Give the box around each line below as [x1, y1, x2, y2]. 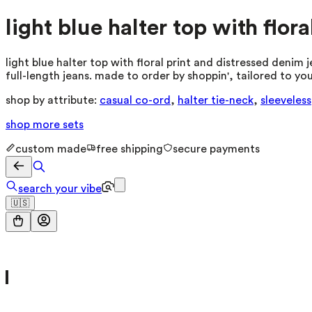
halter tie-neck [178, 94, 253, 106]
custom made [15, 143, 86, 155]
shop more [6, 118, 63, 130]
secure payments [173, 143, 260, 155]
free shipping [96, 143, 163, 155]
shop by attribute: [6, 94, 97, 106]
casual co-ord [100, 94, 171, 106]
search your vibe [18, 182, 102, 194]
